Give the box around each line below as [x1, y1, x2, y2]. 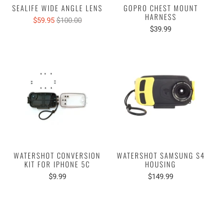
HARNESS [145, 11, 177, 22]
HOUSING [145, 158, 177, 169]
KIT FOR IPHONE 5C [24, 158, 91, 169]
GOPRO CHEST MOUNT [123, 2, 198, 13]
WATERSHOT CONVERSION [14, 149, 101, 161]
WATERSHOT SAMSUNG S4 [116, 149, 205, 161]
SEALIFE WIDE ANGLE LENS [12, 2, 103, 13]
